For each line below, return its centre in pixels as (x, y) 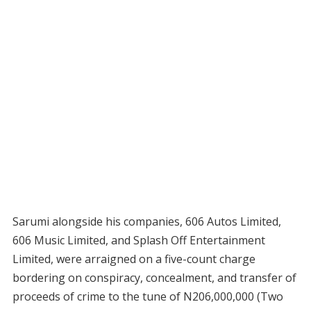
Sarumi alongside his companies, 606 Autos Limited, (146, 222)
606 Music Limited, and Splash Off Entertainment (138, 241)
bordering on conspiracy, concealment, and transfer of (154, 278)
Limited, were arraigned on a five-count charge (134, 259)
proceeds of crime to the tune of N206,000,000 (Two (148, 297)
